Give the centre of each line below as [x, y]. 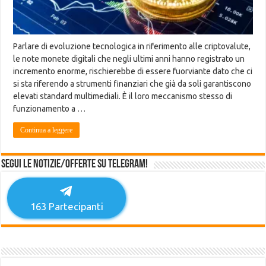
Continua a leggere [47, 130]
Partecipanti [75, 207]
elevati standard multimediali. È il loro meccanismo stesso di [123, 96]
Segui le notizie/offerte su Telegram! [75, 165]
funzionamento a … [50, 109]
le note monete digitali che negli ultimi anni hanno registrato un [129, 59]
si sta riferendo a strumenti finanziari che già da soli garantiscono [132, 84]
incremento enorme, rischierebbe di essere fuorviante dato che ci [133, 72]
